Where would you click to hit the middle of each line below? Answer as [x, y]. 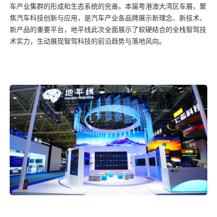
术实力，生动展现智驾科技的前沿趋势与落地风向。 [88, 41]
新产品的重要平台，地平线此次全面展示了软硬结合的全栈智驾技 [108, 29]
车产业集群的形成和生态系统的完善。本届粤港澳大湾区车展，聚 [108, 6]
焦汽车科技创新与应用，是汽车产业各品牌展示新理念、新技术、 [108, 18]
